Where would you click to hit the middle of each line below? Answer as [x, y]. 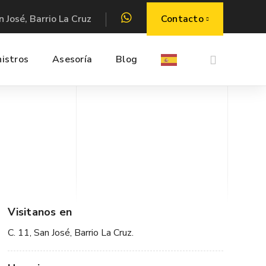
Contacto [182, 19]
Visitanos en [40, 212]
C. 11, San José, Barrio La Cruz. [71, 233]
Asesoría [72, 59]
